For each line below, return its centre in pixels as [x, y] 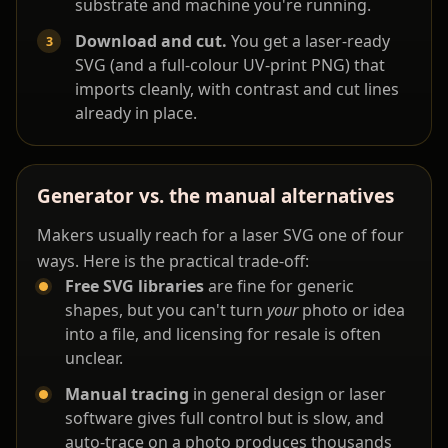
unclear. [94, 358]
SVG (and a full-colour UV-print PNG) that [230, 65]
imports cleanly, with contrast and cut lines [237, 89]
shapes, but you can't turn [166, 310]
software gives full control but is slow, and [224, 418]
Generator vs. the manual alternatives [215, 196]
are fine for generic [279, 286]
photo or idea [351, 310]
